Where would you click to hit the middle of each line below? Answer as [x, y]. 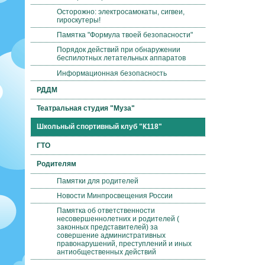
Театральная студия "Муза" [86, 108]
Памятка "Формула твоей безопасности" [125, 35]
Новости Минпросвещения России [115, 196]
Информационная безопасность [112, 73]
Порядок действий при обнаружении [119, 50]
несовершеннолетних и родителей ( [118, 219]
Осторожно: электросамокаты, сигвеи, [121, 12]
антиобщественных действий [106, 252]
